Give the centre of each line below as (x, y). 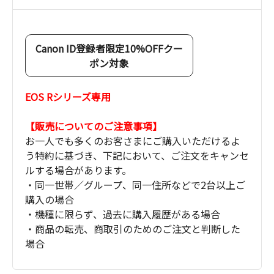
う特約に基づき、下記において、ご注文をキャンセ (137, 156)
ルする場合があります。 (78, 170)
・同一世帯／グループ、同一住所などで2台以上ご (135, 185)
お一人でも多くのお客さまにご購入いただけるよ (133, 141)
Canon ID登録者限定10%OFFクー (109, 49)
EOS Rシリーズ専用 (68, 97)
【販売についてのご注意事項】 (94, 126)
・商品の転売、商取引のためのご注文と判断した (133, 229)
